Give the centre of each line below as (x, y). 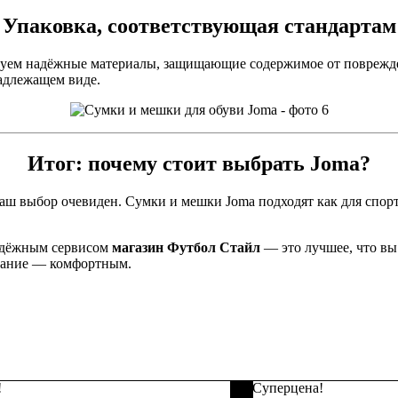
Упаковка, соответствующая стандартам (199, 26)
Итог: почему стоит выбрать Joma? (199, 163)
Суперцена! (288, 387)
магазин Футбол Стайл (186, 247)
